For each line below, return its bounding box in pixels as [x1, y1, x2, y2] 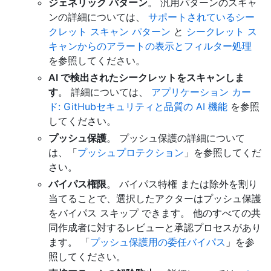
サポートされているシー [148, 11, 255, 24]
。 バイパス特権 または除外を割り [106, 178, 258, 191]
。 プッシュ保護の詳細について [106, 132, 245, 145]
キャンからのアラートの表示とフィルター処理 [48, 40, 252, 53]
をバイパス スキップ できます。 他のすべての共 [48, 207, 261, 220]
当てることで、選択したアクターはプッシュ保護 [48, 192, 261, 205]
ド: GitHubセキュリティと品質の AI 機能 [48, 100, 227, 113]
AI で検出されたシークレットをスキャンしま [48, 71, 244, 84]
